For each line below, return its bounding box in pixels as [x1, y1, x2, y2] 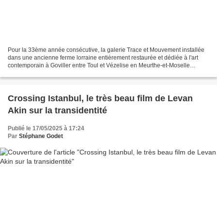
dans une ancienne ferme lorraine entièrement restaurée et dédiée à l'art [8, 54, 198, 62]
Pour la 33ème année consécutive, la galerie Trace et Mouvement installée [8, 46, 204, 54]
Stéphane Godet [19, 133, 63, 140]
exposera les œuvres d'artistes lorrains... [8, 70, 113, 77]
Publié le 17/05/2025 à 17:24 [8, 125, 84, 132]
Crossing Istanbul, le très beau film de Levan [8, 93, 193, 104]
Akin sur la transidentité [8, 106, 107, 116]
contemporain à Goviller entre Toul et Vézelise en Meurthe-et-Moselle [8, 62, 190, 69]
